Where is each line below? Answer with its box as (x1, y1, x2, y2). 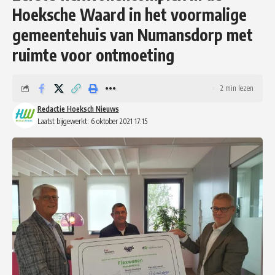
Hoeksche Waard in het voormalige (12, 4, 247, 25)
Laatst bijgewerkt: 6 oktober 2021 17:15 (37, 116, 147, 126)
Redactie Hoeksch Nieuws (37, 104, 119, 114)
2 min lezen (220, 83, 254, 93)
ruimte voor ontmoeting (12, 44, 174, 65)
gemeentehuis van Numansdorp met (12, 24, 253, 45)
